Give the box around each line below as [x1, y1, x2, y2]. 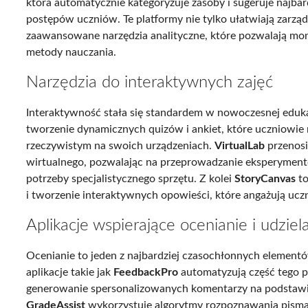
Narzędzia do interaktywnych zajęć [26, 74, 274, 91]
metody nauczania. [26, 46, 117, 58]
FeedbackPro [113, 266, 179, 278]
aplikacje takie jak [26, 266, 114, 278]
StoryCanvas [234, 173, 296, 184]
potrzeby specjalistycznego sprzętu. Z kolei [26, 173, 235, 184]
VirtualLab [214, 140, 265, 151]
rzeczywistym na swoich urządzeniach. [26, 140, 215, 151]
